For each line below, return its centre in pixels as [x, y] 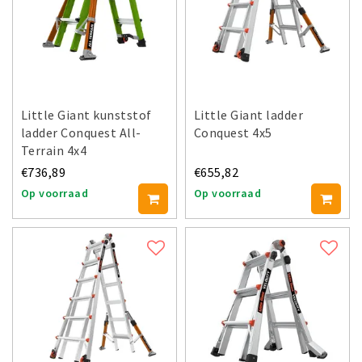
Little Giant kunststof [86, 114]
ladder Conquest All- [81, 132]
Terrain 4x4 [54, 150]
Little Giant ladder [249, 114]
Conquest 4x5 [233, 132]
